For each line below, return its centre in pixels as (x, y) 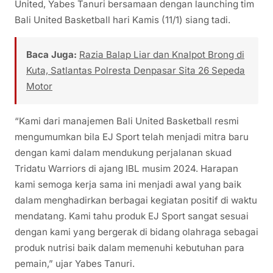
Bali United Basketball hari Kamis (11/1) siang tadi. (122, 20)
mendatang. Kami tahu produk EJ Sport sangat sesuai (132, 216)
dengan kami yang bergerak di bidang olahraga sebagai (136, 232)
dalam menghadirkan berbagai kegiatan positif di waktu (136, 200)
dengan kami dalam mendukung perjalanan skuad (123, 153)
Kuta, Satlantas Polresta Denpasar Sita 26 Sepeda (136, 71)
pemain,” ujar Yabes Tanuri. (75, 264)
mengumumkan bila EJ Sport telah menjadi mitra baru (132, 137)
